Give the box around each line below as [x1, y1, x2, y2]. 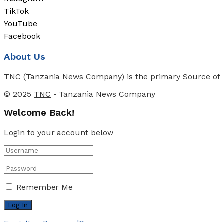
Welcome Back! [4, 108, 74, 119]
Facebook [4, 31, 40, 41]
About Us [4, 51, 45, 62]
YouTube [4, 19, 37, 29]
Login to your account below [4, 128, 113, 137]
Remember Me [16, 182, 73, 192]
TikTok [4, 6, 29, 16]
